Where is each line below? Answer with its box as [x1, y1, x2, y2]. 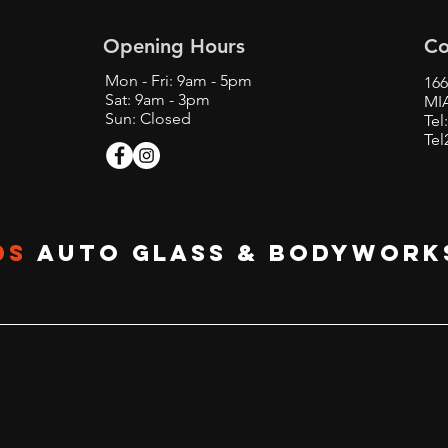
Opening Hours [103, 34, 245, 58]
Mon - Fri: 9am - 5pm [105, 71, 252, 90]
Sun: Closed [105, 109, 191, 128]
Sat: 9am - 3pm [105, 90, 210, 109]
